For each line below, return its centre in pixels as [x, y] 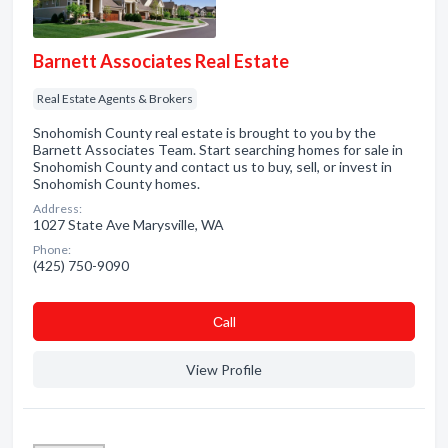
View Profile [224, 369]
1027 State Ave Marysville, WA [128, 224]
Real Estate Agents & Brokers [115, 98]
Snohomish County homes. [116, 183]
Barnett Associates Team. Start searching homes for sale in [218, 149]
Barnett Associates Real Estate [161, 61]
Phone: [52, 249]
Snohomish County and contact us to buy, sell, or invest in [212, 166]
